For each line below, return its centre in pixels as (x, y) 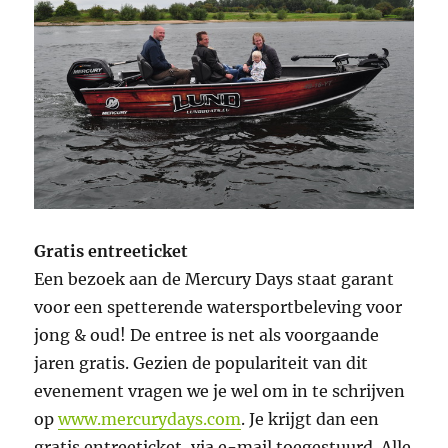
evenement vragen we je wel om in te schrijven (220, 391)
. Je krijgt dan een (310, 419)
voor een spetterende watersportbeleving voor (218, 307)
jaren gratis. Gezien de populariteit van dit (201, 363)
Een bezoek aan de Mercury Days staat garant (214, 279)
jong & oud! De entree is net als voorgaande (207, 335)
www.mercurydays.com (150, 419)
